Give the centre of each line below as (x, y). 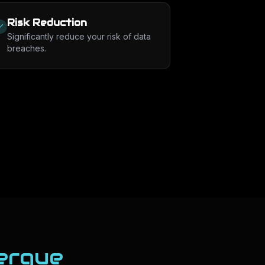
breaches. (26, 48)
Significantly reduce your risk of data (79, 36)
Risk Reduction (47, 23)
